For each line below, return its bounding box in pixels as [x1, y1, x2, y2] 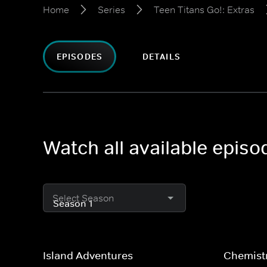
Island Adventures [43, 249, 133, 262]
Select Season [52, 192, 114, 204]
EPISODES [57, 51, 103, 62]
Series [98, 4, 125, 15]
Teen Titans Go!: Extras [154, 4, 254, 15]
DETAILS [142, 51, 181, 62]
